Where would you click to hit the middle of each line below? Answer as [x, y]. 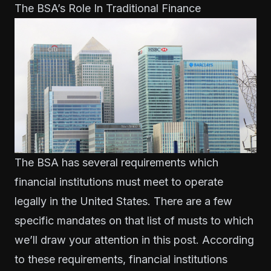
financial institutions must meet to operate [119, 181]
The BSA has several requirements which [116, 162]
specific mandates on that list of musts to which [134, 220]
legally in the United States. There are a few [123, 201]
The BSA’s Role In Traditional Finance [108, 8]
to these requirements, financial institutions [121, 259]
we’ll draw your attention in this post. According [134, 240]
